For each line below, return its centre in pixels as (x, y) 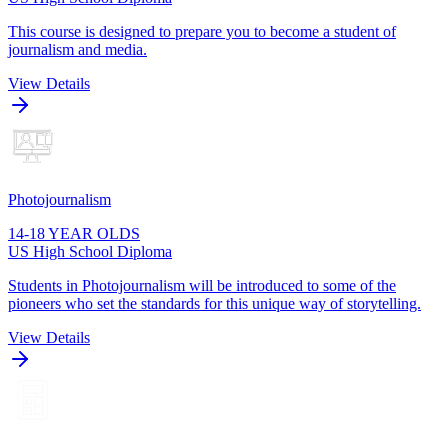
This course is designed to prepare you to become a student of (202, 32)
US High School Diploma (90, 252)
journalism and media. (77, 50)
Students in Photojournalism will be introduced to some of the (202, 286)
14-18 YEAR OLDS (74, 234)
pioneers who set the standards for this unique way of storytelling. (214, 304)
